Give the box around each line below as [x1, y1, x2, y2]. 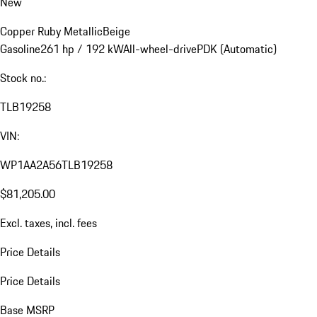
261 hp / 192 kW [40, 40, 123, 58]
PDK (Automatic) [197, 40, 277, 58]
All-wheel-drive [123, 40, 197, 58]
